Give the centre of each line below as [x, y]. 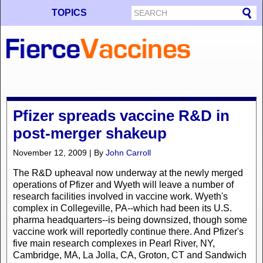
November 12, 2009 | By [59, 152]
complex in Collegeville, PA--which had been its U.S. [122, 208]
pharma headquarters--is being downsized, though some [130, 220]
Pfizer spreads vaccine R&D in [121, 115]
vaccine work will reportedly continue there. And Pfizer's [128, 231]
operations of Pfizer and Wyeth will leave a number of [123, 184]
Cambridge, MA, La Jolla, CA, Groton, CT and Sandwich [130, 255]
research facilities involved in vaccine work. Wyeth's [120, 196]
